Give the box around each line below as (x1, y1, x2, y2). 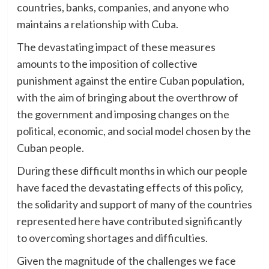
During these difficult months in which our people (16, 164, 247, 178)
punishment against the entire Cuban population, (16, 74, 244, 88)
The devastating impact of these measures (16, 40, 216, 54)
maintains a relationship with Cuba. (16, 17, 178, 31)
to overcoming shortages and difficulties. (16, 231, 208, 245)
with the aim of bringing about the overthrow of (16, 91, 238, 104)
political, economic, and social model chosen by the (16, 124, 251, 138)
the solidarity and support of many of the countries (16, 198, 252, 211)
